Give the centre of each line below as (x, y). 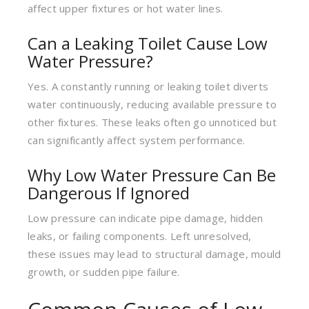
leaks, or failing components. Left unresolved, (140, 236)
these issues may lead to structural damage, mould (154, 254)
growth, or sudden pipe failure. (104, 272)
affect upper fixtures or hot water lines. (126, 8)
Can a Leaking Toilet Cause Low (148, 43)
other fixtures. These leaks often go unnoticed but (152, 122)
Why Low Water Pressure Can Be (152, 175)
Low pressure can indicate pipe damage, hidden (146, 218)
